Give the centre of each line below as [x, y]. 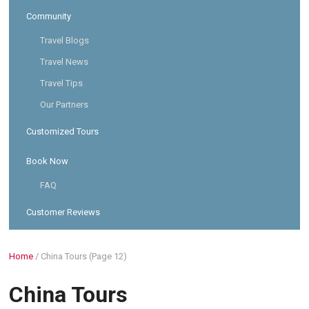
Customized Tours [63, 131]
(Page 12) [107, 256]
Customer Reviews [63, 212]
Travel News [64, 62]
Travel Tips [62, 83]
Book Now [48, 161]
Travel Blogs [65, 40]
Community [49, 16]
